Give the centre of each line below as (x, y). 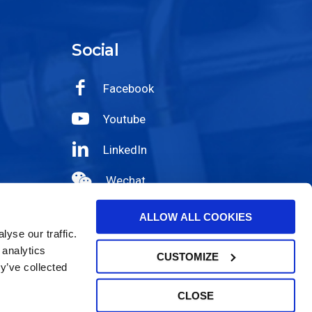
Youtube (124, 119)
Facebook (128, 89)
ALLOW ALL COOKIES (196, 217)
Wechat (126, 181)
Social (95, 50)
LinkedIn (125, 150)
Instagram (130, 211)
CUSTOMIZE (188, 256)
